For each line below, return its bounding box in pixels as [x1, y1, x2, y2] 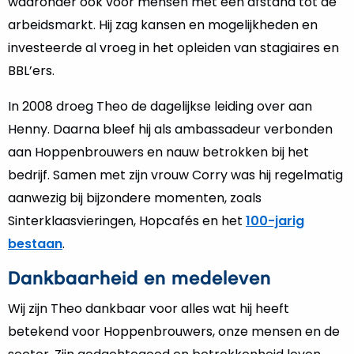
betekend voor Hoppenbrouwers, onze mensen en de [8, 322, 340, 341]
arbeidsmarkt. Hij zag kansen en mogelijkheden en [8, 16, 318, 34]
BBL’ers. [8, 62, 55, 80]
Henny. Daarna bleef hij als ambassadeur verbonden [8, 120, 333, 138]
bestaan [8, 235, 62, 253]
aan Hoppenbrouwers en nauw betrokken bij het [8, 143, 309, 161]
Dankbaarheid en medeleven [8, 270, 271, 288]
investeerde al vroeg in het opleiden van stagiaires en [8, 39, 339, 57]
